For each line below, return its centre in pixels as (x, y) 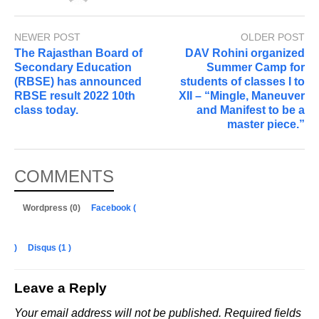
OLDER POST (273, 37)
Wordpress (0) (53, 208)
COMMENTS (64, 177)
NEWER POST (47, 37)
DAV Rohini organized (245, 53)
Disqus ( (45, 248)
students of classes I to (242, 82)
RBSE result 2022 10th (75, 96)
